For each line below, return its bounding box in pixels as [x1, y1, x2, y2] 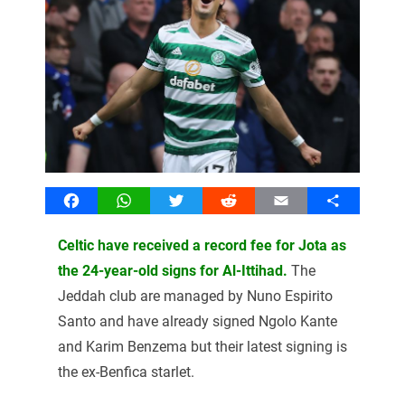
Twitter [175, 191, 221, 209]
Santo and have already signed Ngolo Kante [57, 312, 337, 330]
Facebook [71, 191, 134, 209]
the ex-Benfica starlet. [57, 363, 194, 381]
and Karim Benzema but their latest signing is [57, 337, 347, 355]
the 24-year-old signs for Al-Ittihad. [57, 261, 287, 279]
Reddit [228, 191, 269, 209]
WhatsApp [123, 191, 190, 209]
